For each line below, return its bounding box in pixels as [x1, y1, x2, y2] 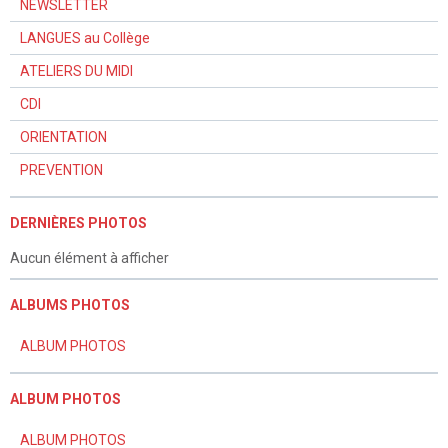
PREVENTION [20, 162, 103, 178]
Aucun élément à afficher [10, 250, 169, 266]
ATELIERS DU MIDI [20, 63, 133, 79]
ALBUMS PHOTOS [10, 297, 130, 313]
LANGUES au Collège [20, 30, 150, 46]
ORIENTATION [20, 129, 107, 145]
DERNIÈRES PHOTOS [10, 215, 147, 231]
